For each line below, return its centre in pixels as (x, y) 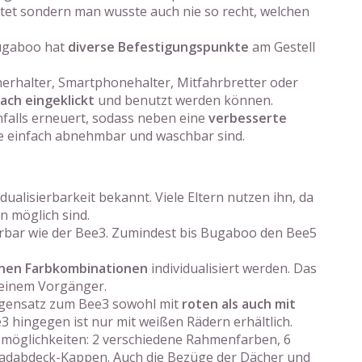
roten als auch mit (239, 304)
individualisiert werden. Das (232, 268)
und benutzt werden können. (184, 100)
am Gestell (282, 47)
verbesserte (248, 118)
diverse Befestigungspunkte (158, 47)
